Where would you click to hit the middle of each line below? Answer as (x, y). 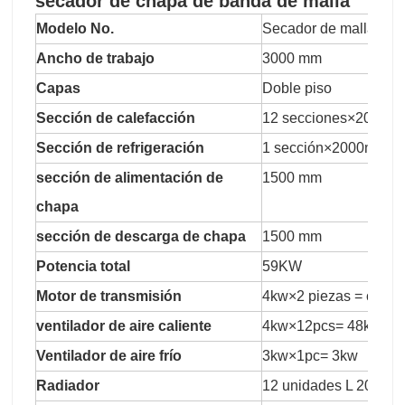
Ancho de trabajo (95, 59)
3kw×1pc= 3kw (310, 356)
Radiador (68, 386)
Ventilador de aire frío (109, 356)
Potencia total (83, 267)
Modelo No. (75, 29)
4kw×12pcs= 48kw (322, 326)
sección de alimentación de (130, 178)
